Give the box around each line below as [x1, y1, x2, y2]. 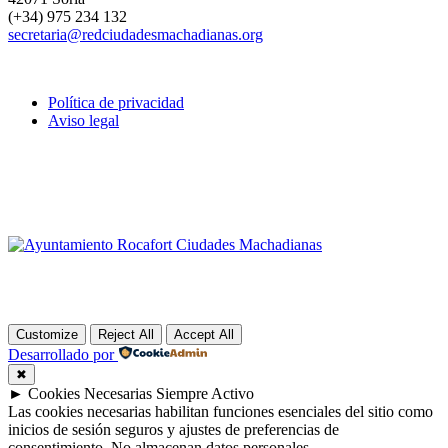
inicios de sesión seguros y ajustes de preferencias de [8, 421, 339, 439]
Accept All [174, 327, 234, 343]
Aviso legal [48, 112, 119, 130]
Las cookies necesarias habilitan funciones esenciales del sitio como [8, 403, 433, 421]
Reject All [98, 327, 154, 343]
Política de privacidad [48, 94, 184, 112]
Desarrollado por [8, 346, 114, 364]
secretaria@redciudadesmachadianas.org [8, 26, 263, 44]
